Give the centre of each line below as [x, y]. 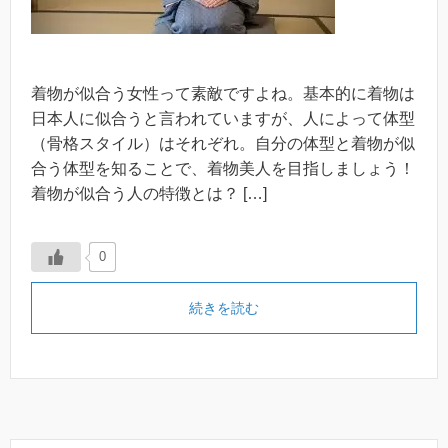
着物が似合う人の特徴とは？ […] [149, 194]
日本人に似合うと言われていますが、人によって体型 [223, 119]
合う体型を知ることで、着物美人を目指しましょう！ [223, 169]
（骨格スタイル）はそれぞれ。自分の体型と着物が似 [223, 144]
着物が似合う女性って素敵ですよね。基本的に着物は [223, 94]
